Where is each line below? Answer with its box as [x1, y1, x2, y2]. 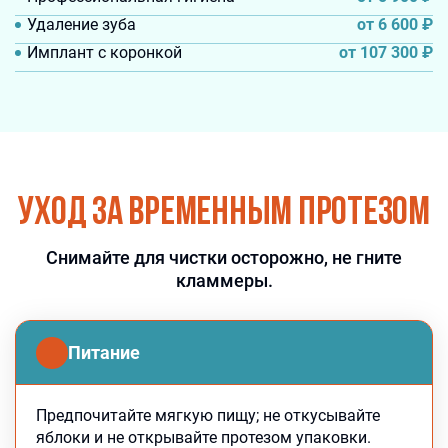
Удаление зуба [27, 15, 136, 34]
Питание [68, 342, 140, 363]
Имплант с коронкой [27, 43, 182, 62]
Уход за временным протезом [18, 194, 430, 234]
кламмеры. [175, 270, 273, 291]
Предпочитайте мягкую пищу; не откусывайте [36, 406, 380, 425]
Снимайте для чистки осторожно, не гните [46, 247, 402, 268]
